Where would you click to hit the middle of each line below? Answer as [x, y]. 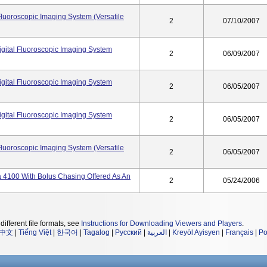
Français [239, 232]
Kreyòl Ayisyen [196, 232]
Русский [128, 232]
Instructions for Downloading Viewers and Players [162, 223]
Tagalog [97, 232]
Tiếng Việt [35, 232]
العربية [157, 232]
